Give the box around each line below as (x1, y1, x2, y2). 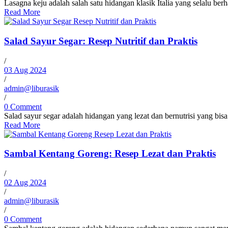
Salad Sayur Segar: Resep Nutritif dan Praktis (4, 36, 197, 47)
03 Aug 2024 (4, 65, 46, 74)
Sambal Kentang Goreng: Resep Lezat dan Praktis (4, 148, 216, 159)
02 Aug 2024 (4, 178, 46, 187)
